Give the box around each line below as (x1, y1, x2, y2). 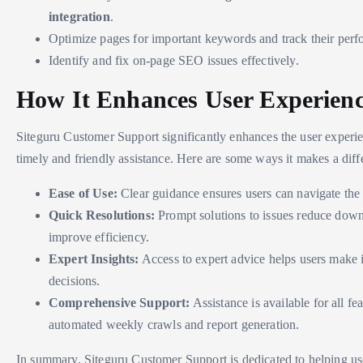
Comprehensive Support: (49, 295, 190, 310)
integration (49, 9, 110, 23)
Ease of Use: (49, 186, 117, 200)
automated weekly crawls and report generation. (49, 317, 300, 331)
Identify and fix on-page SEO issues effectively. (49, 53, 299, 67)
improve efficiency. (49, 229, 150, 244)
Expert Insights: (49, 251, 139, 266)
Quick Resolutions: (49, 207, 155, 222)
